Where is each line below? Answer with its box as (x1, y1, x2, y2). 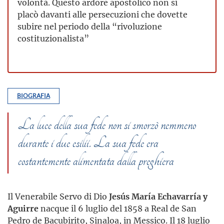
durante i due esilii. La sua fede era (18, 134, 158, 152)
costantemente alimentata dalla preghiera (18, 152, 174, 170)
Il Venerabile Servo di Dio (7, 191, 109, 202)
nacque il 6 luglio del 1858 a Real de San (38, 203, 196, 214)
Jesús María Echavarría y (109, 191, 207, 202)
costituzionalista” (17, 33, 89, 44)
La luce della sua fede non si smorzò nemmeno (18, 116, 196, 134)
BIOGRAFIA (17, 92, 50, 99)
